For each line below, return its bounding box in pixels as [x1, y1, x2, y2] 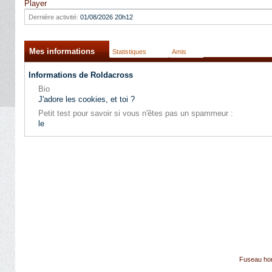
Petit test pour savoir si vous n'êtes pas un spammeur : [38, 109, 233, 118]
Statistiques [112, 48, 146, 55]
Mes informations [29, 47, 95, 56]
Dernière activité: [29, 13, 78, 21]
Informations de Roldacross [29, 70, 133, 80]
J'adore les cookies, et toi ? [38, 95, 135, 104]
